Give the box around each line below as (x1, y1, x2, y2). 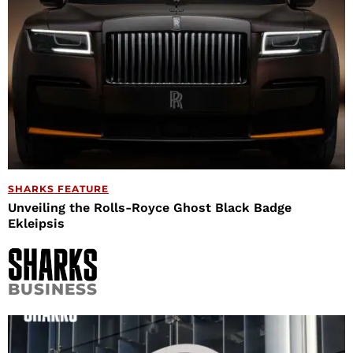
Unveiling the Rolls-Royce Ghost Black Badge (8, 199, 292, 215)
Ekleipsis (8, 215, 65, 231)
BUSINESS (8, 279, 98, 299)
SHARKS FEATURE (8, 182, 109, 195)
